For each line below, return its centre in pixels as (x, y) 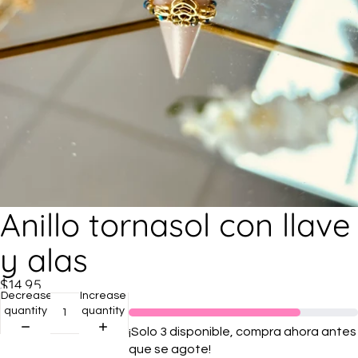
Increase (103, 296)
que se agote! (170, 349)
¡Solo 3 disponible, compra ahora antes (243, 331)
